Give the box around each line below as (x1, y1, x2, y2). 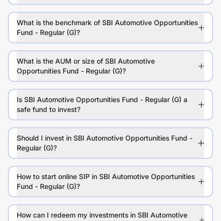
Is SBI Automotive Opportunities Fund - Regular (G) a (17, 95, 187, 104)
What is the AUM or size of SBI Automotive (17, 57, 155, 66)
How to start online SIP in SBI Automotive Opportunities (17, 172, 195, 181)
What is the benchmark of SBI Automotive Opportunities (17, 18, 198, 27)
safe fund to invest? (17, 105, 80, 114)
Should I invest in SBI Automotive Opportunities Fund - (17, 134, 192, 143)
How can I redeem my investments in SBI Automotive (17, 211, 187, 220)
